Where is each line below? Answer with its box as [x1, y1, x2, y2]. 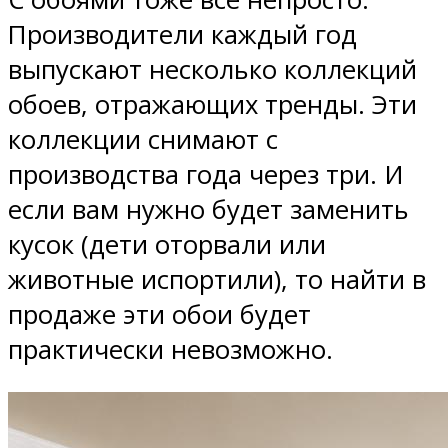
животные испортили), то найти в [8, 261, 426, 297]
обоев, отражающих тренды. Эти [8, 86, 417, 122]
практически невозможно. [8, 331, 333, 367]
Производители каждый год [8, 16, 357, 52]
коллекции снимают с [8, 121, 278, 157]
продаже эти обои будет [8, 296, 311, 332]
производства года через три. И [8, 156, 403, 192]
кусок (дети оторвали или [8, 226, 326, 262]
